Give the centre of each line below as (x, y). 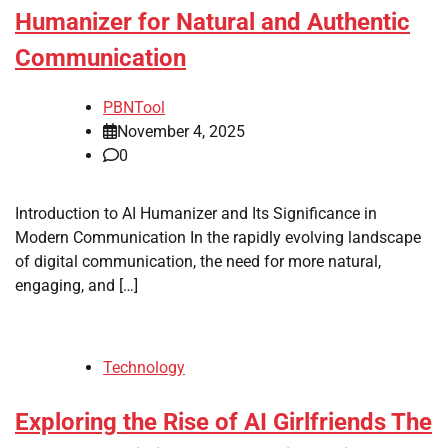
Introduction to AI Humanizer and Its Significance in (196, 213)
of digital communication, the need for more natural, (198, 261)
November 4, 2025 (181, 131)
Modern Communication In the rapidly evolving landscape (218, 237)
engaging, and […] (76, 285)
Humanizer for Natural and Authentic (212, 21)
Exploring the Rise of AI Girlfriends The (223, 421)
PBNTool (134, 107)
